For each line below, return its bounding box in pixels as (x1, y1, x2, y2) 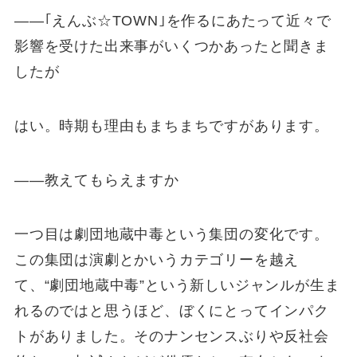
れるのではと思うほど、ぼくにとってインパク (14, 302, 329, 319)
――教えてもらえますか (14, 171, 179, 188)
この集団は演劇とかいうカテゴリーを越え (14, 251, 300, 268)
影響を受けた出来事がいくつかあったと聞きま (14, 38, 329, 55)
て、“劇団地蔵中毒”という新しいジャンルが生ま (14, 277, 340, 293)
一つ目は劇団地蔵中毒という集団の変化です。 (14, 226, 329, 242)
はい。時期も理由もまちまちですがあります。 (14, 117, 329, 134)
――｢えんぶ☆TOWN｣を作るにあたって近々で (14, 13, 331, 29)
